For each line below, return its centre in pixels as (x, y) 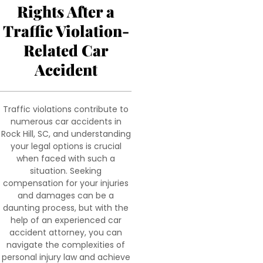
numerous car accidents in (66, 122)
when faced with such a (66, 159)
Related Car (66, 50)
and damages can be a (66, 195)
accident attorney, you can (66, 232)
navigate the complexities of (66, 245)
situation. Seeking (66, 171)
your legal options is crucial (66, 146)
